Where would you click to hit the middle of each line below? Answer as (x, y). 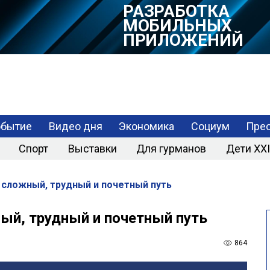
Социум (210, 126)
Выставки (92, 148)
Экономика (147, 126)
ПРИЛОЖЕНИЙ (183, 40)
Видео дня (75, 126)
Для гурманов (171, 148)
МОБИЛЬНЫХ (177, 25)
